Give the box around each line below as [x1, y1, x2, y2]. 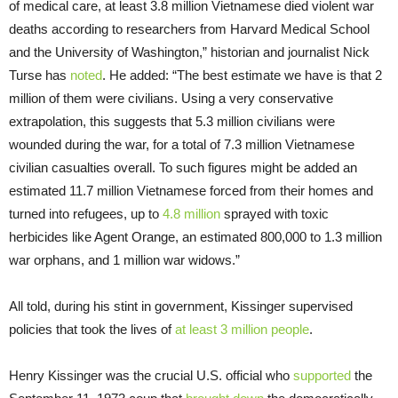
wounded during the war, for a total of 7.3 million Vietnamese [9, 136, 354, 152]
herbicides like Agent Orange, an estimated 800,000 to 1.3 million [9, 228, 382, 244]
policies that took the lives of [9, 321, 175, 337]
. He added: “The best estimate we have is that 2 [102, 67, 382, 83]
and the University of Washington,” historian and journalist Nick [9, 44, 370, 60]
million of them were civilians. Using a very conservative [9, 90, 333, 106]
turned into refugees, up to [9, 205, 163, 221]
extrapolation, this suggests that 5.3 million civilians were [9, 113, 335, 129]
